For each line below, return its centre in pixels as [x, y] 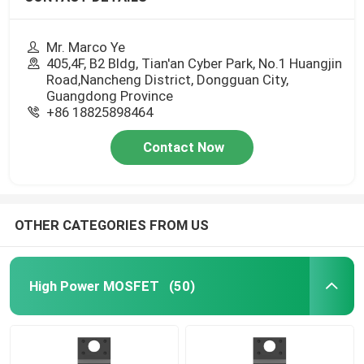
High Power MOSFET [94, 286]
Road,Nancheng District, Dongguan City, [168, 79]
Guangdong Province [110, 95]
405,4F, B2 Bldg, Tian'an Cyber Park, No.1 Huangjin [195, 63]
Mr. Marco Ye [86, 47]
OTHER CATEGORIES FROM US [111, 225]
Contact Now [184, 147]
